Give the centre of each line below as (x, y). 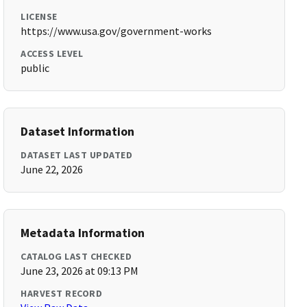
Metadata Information (83, 233)
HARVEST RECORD (62, 293)
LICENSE (39, 16)
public (35, 68)
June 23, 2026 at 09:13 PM (80, 271)
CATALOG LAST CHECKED (76, 256)
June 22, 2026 (52, 169)
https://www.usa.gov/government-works (116, 31)
